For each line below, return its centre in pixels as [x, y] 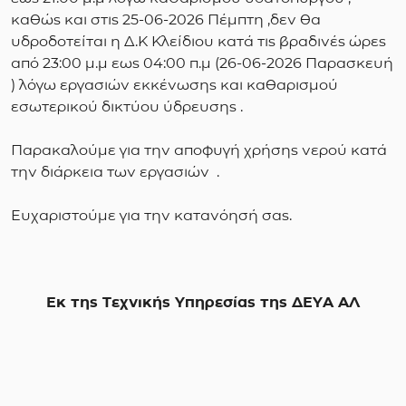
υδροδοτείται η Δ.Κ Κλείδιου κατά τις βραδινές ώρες [198, 42]
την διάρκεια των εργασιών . [115, 172]
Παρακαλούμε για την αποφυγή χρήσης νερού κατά [199, 150]
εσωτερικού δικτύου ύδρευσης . [127, 107]
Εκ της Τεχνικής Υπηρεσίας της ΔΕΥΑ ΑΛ [203, 303]
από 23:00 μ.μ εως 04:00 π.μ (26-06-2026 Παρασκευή [202, 63]
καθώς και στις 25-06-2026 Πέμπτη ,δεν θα [166, 20]
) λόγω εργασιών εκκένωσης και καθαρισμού [174, 85]
